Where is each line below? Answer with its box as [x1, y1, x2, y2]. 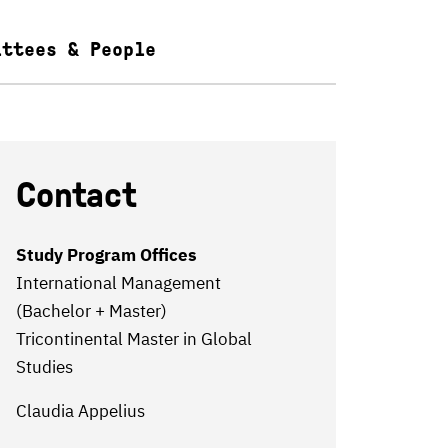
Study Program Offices [15, 244, 197, 266]
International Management [15, 272, 221, 294]
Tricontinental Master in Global [15, 328, 252, 350]
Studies [15, 356, 73, 378]
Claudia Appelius [15, 400, 145, 422]
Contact [15, 175, 137, 215]
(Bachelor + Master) [15, 300, 167, 322]
